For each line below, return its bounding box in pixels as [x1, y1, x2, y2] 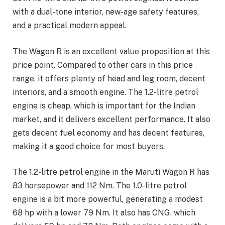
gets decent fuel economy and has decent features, [13, 128, 204, 138]
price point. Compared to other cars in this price [13, 60, 193, 70]
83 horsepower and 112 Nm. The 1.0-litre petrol [13, 181, 187, 191]
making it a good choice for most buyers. [13, 141, 165, 151]
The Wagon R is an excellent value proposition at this [13, 46, 210, 56]
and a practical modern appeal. [13, 21, 127, 31]
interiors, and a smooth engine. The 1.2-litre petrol [13, 87, 198, 97]
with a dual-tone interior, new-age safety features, [13, 7, 199, 17]
